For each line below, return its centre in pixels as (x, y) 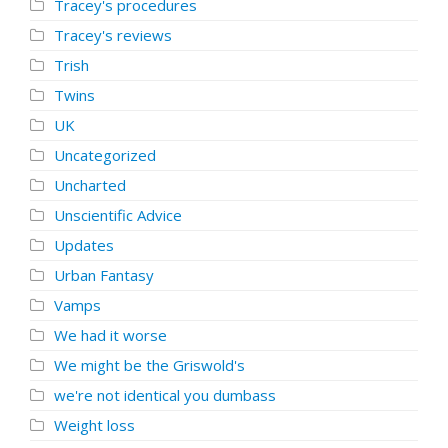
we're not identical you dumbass (165, 395)
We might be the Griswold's (149, 365)
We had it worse (110, 335)
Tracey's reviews (113, 35)
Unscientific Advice (118, 215)
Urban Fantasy (104, 275)
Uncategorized (105, 155)
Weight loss (94, 425)
